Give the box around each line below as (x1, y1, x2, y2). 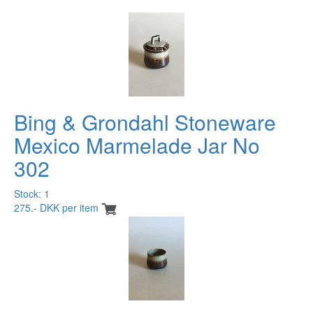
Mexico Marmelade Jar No (14, 129, 260, 160)
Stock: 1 (14, 186, 50, 201)
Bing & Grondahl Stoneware (14, 106, 276, 137)
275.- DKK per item (14, 200, 99, 214)
